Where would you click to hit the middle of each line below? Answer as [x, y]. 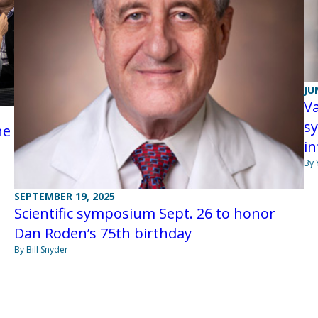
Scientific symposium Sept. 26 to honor [144, 213]
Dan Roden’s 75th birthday [103, 233]
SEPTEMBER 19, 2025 [64, 196]
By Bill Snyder [41, 249]
